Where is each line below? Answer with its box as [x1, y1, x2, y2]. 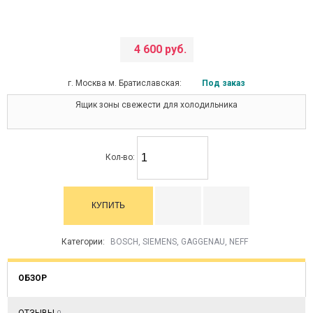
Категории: [61, 237, 107, 247]
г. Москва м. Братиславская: [68, 78, 184, 88]
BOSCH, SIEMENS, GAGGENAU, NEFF [110, 237, 248, 247]
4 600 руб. [133, 43, 187, 56]
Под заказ [202, 78, 245, 88]
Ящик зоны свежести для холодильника [75, 100, 238, 110]
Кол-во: [105, 152, 137, 163]
